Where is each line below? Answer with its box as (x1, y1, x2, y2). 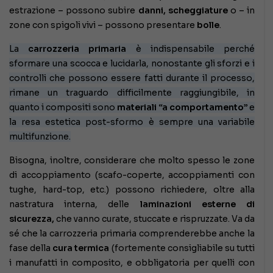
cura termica (51, 242, 110, 253)
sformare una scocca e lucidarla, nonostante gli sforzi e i (9, 57, 255, 69)
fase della (9, 242, 51, 253)
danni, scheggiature (138, 4, 228, 16)
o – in (227, 4, 255, 16)
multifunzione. (9, 130, 71, 142)
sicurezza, (9, 213, 54, 224)
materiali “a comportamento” (117, 101, 247, 113)
